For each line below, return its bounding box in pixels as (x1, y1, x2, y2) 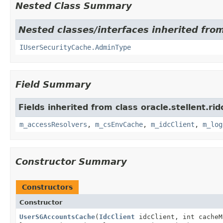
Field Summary (15, 79, 91, 90)
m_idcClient (151, 120, 195, 128)
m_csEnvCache (95, 120, 143, 128)
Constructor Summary (15, 156, 127, 167)
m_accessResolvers (19, 120, 87, 128)
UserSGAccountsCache (19, 213, 95, 221)
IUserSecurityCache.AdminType (19, 43, 131, 51)
